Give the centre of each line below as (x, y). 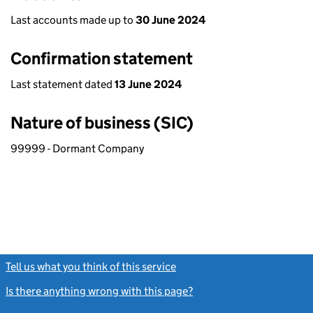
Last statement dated (63, 84)
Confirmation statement (102, 58)
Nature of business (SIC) (102, 123)
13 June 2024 (148, 84)
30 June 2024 (170, 20)
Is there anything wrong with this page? (99, 291)
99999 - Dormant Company (77, 148)
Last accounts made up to (73, 20)
